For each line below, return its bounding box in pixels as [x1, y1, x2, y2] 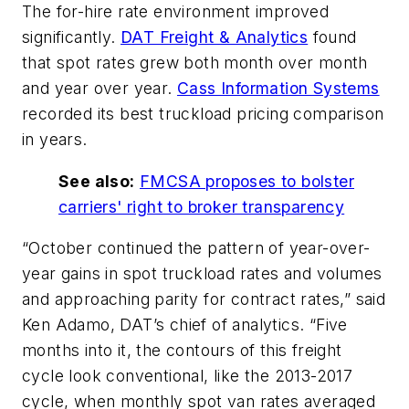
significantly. [22, 27, 121, 47]
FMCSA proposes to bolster [140, 171, 355, 191]
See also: [58, 171, 135, 191]
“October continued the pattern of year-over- [22, 238, 371, 258]
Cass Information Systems [177, 79, 380, 99]
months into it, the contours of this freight [22, 341, 342, 361]
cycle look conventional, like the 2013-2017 [22, 366, 353, 386]
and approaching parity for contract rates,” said [22, 289, 386, 309]
